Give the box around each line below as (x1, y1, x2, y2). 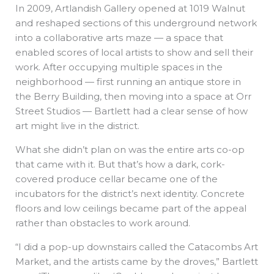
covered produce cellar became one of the (15, 172, 218, 185)
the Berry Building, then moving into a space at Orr (15, 90, 251, 102)
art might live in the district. (15, 119, 142, 131)
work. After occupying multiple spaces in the (15, 61, 223, 73)
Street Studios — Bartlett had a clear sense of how (15, 105, 248, 117)
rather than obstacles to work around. (15, 217, 193, 229)
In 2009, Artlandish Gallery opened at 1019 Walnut (15, 2, 245, 14)
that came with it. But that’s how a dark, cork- (15, 158, 225, 170)
